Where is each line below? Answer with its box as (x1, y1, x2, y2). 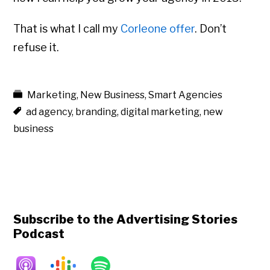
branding (75, 106, 118, 118)
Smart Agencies (148, 89, 223, 101)
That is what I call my (13, 22, 121, 36)
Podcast (13, 227, 65, 242)
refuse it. (13, 41, 60, 54)
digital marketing (121, 106, 200, 118)
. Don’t (195, 22, 227, 36)
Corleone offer (121, 22, 195, 36)
